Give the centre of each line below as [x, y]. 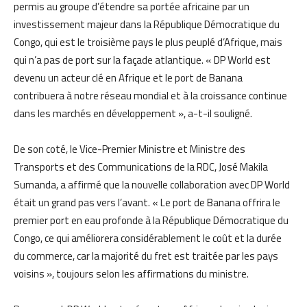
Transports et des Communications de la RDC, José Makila [141, 167]
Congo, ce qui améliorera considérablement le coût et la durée [148, 238]
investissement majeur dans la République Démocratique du [147, 24]
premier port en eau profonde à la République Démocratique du [151, 220]
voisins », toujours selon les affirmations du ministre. [131, 273]
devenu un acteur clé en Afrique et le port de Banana [128, 77]
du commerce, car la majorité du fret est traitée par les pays [146, 256]
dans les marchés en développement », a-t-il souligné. [133, 113]
